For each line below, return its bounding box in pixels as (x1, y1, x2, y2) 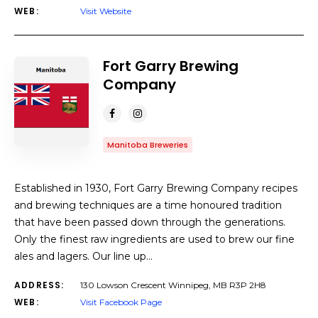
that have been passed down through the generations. (14, 216, 285, 229)
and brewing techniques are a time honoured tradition (14, 199, 282, 212)
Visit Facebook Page (80, 297, 162, 307)
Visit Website (80, 6, 131, 16)
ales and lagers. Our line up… (14, 250, 153, 263)
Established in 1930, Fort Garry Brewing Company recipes (14, 182, 297, 194)
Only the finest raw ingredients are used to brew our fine (14, 233, 295, 246)
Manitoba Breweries (107, 139, 188, 150)
